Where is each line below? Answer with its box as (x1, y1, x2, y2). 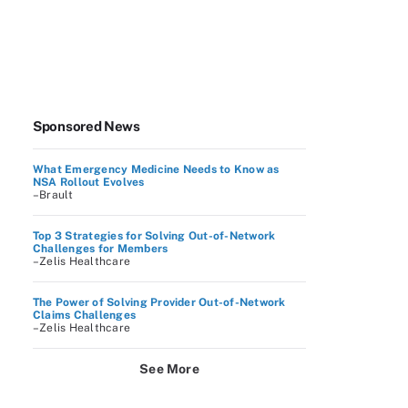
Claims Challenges (33, 309, 137, 321)
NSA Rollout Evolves (33, 176, 145, 189)
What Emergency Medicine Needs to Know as (33, 163, 280, 176)
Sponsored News (33, 118, 140, 134)
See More (139, 362, 199, 376)
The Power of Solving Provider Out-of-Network (33, 296, 286, 309)
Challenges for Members (33, 242, 168, 255)
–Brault (33, 189, 74, 201)
